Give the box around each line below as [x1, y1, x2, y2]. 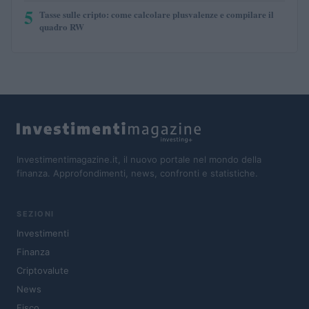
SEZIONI [17, 209, 54, 219]
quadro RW [39, 19, 84, 33]
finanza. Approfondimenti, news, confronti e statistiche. [17, 167, 258, 179]
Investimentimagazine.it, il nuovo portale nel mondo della [17, 153, 261, 165]
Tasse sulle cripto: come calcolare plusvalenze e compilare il [39, 7, 274, 21]
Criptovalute [17, 265, 69, 277]
